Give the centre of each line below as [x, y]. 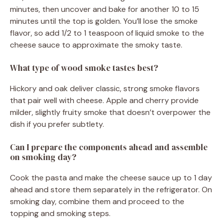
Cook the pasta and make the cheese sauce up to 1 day [111, 178]
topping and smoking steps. [60, 214]
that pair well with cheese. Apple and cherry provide [104, 101]
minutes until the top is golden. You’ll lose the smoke [104, 21]
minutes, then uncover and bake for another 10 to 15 [105, 9]
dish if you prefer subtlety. [57, 124]
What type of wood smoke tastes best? [84, 68]
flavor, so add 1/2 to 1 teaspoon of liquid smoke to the [107, 33]
